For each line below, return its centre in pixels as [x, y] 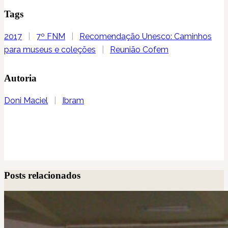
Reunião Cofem [139, 50]
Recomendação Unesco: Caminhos [146, 37]
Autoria [20, 78]
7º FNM [51, 37]
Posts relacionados [42, 175]
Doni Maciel [26, 101]
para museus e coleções [50, 50]
